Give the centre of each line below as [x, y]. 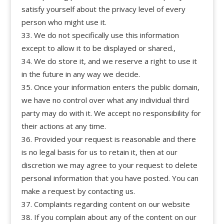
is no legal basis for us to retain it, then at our [99, 152]
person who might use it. [64, 22]
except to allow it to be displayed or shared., [98, 48]
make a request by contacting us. [78, 191]
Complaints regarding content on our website [112, 204]
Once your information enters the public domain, [116, 87]
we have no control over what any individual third [105, 100]
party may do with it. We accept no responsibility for [111, 113]
